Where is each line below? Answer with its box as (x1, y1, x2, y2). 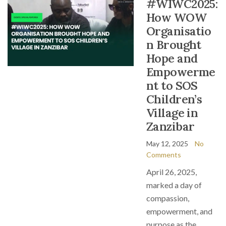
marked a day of (146, 180, 202, 190)
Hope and (146, 51, 198, 66)
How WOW (146, 10, 206, 25)
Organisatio (146, 24, 211, 38)
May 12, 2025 (146, 139, 188, 148)
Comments (146, 150, 181, 159)
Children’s (146, 92, 202, 106)
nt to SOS (146, 78, 198, 93)
